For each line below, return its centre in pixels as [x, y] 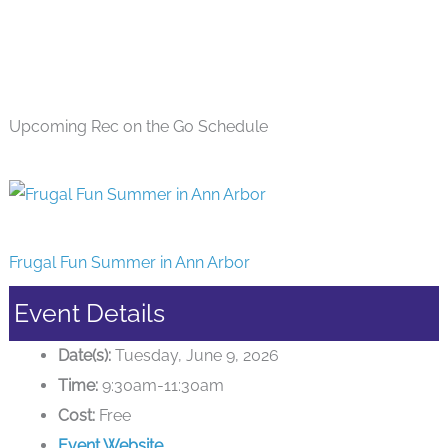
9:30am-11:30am [161, 386]
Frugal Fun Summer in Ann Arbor [129, 262]
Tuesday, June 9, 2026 [195, 356]
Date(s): [85, 356]
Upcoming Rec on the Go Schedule [138, 126]
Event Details [89, 314]
